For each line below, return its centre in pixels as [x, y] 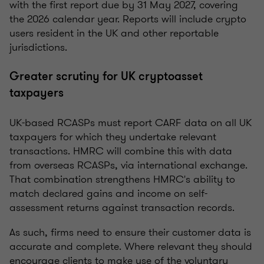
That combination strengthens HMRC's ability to [122, 179]
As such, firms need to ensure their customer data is [130, 232]
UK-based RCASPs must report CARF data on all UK [131, 123]
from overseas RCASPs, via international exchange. [128, 165]
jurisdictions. [38, 47]
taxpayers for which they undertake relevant [113, 137]
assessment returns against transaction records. [123, 208]
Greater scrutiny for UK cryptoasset [106, 77]
